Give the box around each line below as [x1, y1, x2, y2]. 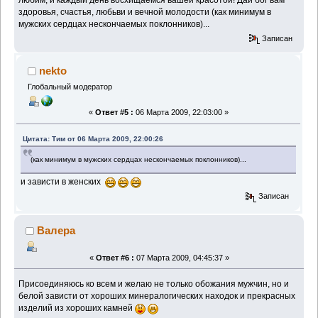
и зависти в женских [21, 177, 106, 187]
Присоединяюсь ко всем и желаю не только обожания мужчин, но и [18, 278, 290, 289]
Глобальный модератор [27, 82, 112, 91]
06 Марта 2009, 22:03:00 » [133, 108, 229, 117]
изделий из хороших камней [18, 302, 136, 313]
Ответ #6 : [95, 253, 134, 262]
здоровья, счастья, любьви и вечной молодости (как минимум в [18, 6, 272, 17]
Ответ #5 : [94, 108, 133, 117]
